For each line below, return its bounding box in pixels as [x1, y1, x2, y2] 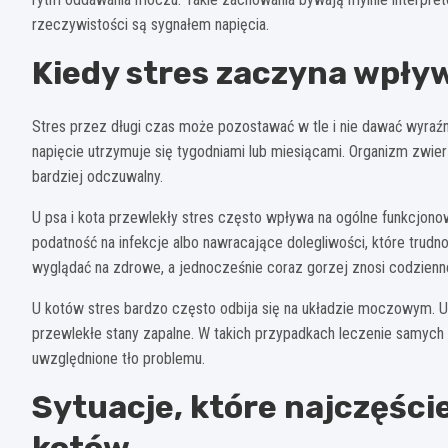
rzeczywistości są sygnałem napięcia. [32, 15, 269, 35]
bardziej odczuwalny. [32, 167, 163, 187]
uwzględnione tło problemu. [32, 349, 205, 369]
